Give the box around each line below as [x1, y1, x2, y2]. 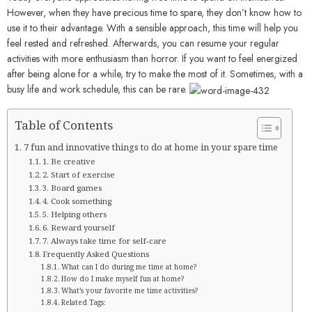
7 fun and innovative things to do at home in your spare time [23, 140, 278, 153]
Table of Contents [15, 116, 113, 133]
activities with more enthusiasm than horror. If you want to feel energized [7, 52, 297, 66]
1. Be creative [42, 155, 96, 166]
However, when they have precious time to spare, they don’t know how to [7, 6, 302, 20]
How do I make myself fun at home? [61, 273, 184, 283]
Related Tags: [61, 297, 106, 307]
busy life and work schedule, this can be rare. [7, 82, 189, 97]
